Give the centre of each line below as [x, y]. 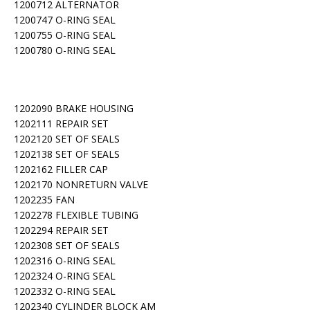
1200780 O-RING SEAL [65, 50]
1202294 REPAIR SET [61, 230]
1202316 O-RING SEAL [65, 261]
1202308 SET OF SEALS [67, 245]
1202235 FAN [44, 200]
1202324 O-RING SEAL [65, 276]
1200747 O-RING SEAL [65, 20]
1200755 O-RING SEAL [65, 35]
